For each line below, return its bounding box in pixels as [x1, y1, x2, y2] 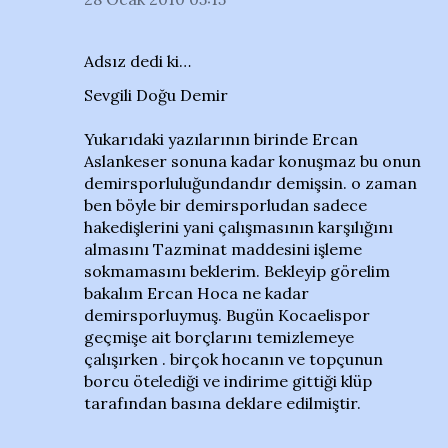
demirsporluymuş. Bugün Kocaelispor [84, 305, 370, 325]
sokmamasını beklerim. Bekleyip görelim [84, 261, 390, 281]
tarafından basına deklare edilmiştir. [84, 393, 361, 413]
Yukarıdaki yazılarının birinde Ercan [84, 129, 358, 149]
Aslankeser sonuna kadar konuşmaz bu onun [84, 151, 421, 171]
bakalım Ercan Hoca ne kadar [84, 283, 309, 303]
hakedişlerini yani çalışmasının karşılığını [84, 217, 393, 237]
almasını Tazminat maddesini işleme [84, 239, 362, 259]
